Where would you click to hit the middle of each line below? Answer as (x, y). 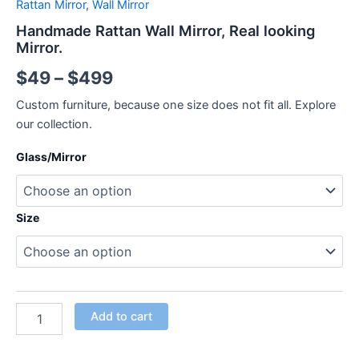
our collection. (54, 124)
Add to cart (121, 317)
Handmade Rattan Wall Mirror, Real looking (165, 30)
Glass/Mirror (51, 156)
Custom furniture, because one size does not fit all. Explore (176, 105)
